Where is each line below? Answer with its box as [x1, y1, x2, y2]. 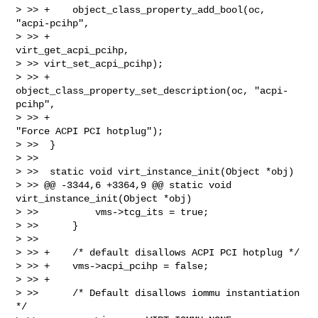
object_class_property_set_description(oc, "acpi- [16, 84, 289, 97]
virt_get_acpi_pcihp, [16, 44, 136, 56]
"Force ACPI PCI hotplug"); [16, 125, 164, 137]
